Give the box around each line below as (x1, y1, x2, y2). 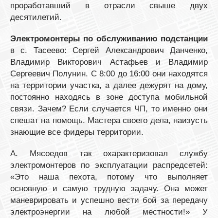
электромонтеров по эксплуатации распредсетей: (10, 160, 208, 170)
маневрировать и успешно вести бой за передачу (10, 195, 208, 205)
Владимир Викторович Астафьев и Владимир (10, 57, 208, 67)
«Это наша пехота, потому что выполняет (10, 172, 208, 182)
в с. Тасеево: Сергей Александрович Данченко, (10, 45, 208, 55)
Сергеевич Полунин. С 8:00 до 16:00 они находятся (10, 69, 208, 78)
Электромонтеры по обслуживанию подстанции (10, 34, 208, 43)
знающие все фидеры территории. (10, 127, 144, 137)
